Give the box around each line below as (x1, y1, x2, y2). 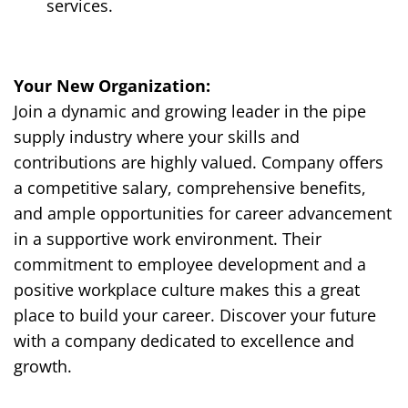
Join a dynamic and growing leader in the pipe (14, 100, 366, 123)
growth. (14, 355, 72, 378)
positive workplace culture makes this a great (14, 279, 360, 301)
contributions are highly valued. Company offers (14, 151, 383, 174)
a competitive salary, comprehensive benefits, (14, 177, 366, 199)
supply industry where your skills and (14, 126, 300, 148)
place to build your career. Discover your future (14, 304, 376, 327)
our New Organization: (24, 75, 210, 97)
